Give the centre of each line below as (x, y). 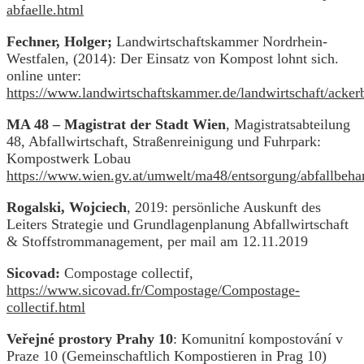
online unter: (44, 75)
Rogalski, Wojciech (67, 207)
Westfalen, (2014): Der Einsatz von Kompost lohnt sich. (173, 58)
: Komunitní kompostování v (258, 338)
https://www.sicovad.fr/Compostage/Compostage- (153, 290)
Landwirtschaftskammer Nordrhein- (220, 41)
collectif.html (46, 307)
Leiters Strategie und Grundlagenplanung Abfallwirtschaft (178, 224)
